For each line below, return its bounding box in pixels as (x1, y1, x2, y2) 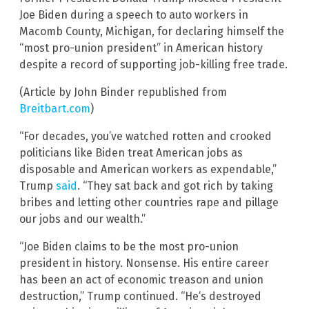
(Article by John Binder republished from (19, 86, 227, 99)
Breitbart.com (19, 102, 90, 116)
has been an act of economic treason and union (19, 273, 263, 287)
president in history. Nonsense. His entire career (19, 257, 269, 270)
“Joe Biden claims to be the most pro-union (19, 240, 239, 254)
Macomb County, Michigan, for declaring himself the (19, 25, 284, 39)
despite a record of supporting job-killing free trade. (19, 58, 288, 72)
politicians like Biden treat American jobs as (19, 146, 243, 160)
